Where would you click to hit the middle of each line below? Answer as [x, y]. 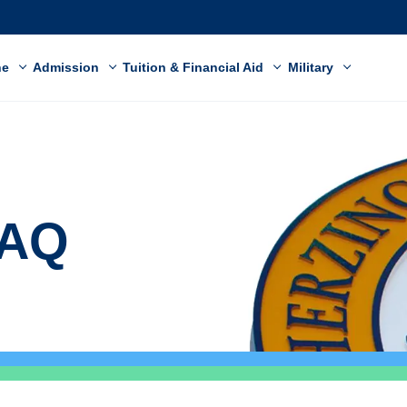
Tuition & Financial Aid [195, 67]
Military [312, 67]
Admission [68, 67]
